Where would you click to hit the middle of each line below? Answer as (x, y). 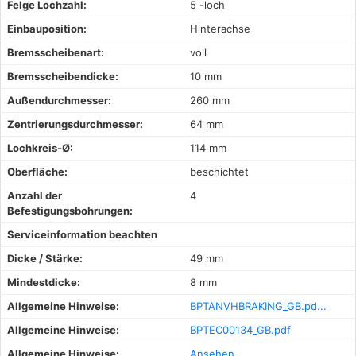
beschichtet (219, 171)
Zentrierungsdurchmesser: (75, 124)
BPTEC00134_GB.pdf (240, 329)
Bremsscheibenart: (56, 52)
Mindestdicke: (44, 282)
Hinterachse (220, 28)
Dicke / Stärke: (45, 258)
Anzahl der (35, 195)
